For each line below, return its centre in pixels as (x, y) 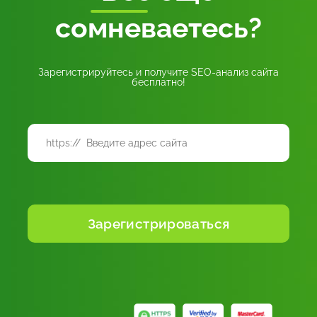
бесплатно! (158, 82)
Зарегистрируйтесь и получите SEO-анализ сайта (158, 72)
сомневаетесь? (158, 27)
